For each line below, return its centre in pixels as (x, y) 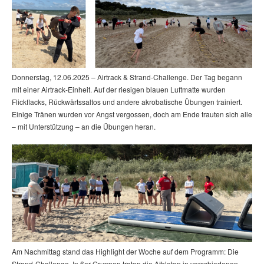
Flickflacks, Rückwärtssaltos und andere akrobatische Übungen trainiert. (127, 101)
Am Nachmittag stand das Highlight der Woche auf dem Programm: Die (125, 251)
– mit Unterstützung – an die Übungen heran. (84, 126)
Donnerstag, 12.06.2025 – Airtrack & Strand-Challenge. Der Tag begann (127, 77)
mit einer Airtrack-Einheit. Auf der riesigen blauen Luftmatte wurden (119, 89)
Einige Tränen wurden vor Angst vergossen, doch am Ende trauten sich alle (132, 114)
